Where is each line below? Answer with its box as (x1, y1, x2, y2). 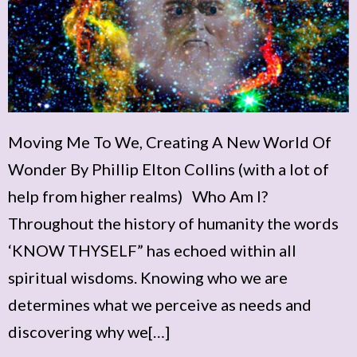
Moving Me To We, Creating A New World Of (8, 131, 331, 151)
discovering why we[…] (8, 321, 170, 341)
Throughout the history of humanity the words (8, 213, 339, 233)
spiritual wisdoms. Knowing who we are (8, 267, 288, 287)
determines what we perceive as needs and (8, 294, 312, 314)
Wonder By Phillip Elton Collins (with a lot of (8, 159, 329, 178)
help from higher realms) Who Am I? (8, 186, 268, 206)
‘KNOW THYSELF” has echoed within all (8, 240, 296, 260)
